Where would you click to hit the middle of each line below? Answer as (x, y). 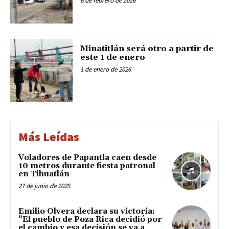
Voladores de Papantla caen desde (87, 157)
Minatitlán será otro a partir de (147, 49)
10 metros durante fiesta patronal (87, 166)
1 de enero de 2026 (106, 70)
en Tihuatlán (44, 174)
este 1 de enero (113, 58)
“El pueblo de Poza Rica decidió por (90, 219)
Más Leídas (49, 136)
